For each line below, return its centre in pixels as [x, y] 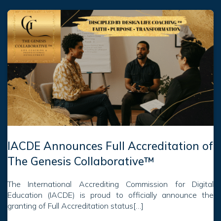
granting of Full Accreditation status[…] [75, 205]
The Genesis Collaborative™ [81, 161]
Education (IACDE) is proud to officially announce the [110, 195]
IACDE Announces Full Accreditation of [110, 146]
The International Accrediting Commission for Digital [110, 184]
